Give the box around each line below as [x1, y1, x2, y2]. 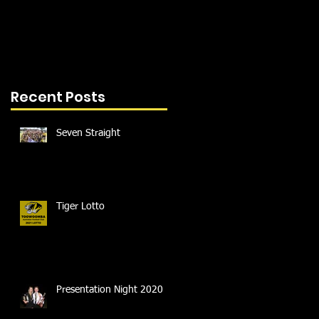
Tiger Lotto [56, 202, 105, 212]
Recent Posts [11, 87, 105, 108]
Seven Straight [56, 128, 120, 139]
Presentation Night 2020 [56, 285, 163, 296]
